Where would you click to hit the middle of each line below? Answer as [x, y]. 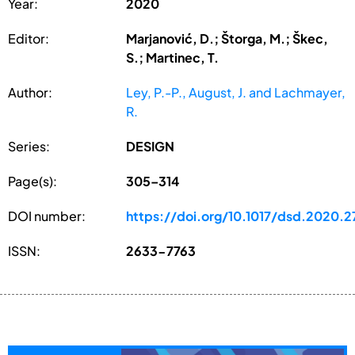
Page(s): [32, 181]
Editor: [29, 38]
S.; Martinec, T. [173, 57]
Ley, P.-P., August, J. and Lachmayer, [236, 92]
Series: [29, 146]
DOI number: [47, 216]
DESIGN [151, 146]
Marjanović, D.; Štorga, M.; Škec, [227, 38]
